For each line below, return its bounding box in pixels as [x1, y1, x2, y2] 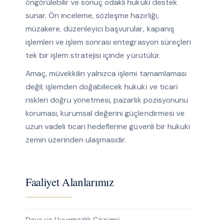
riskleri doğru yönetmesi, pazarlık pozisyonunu [25, 95, 188, 106]
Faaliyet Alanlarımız [25, 174, 114, 190]
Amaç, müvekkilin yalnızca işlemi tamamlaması [25, 68, 187, 79]
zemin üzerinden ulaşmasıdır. [25, 135, 127, 145]
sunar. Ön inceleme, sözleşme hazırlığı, [25, 10, 159, 21]
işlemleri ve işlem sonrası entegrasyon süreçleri [25, 37, 191, 48]
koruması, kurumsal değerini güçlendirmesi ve [25, 108, 185, 119]
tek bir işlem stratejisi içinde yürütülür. [25, 50, 161, 61]
